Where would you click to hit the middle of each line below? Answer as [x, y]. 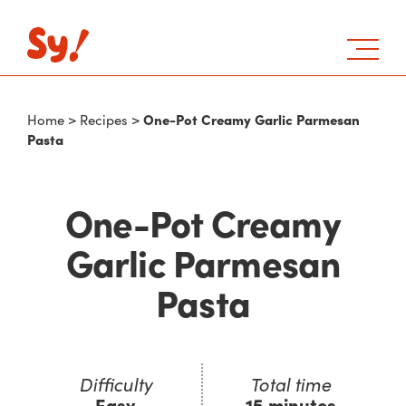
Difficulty [115, 384]
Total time [291, 384]
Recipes [104, 120]
